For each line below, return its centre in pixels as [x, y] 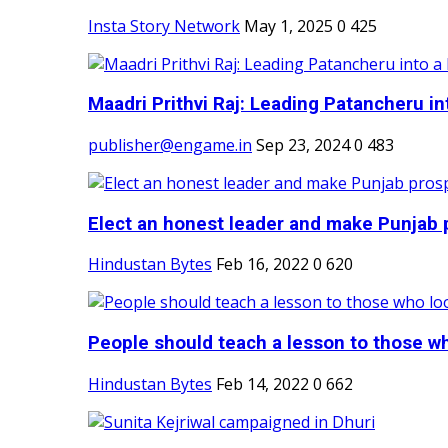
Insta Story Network [164, 25]
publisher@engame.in [170, 144]
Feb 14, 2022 [262, 383]
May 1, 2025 [288, 25]
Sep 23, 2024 [303, 144]
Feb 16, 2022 [262, 264]
